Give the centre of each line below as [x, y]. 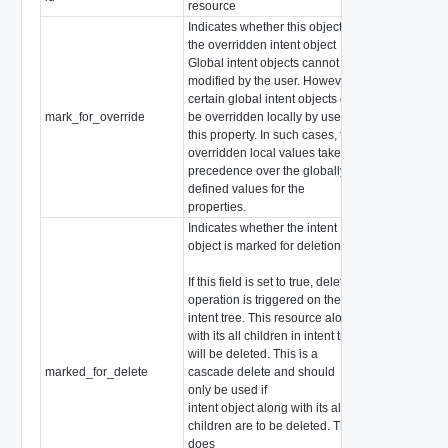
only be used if [227, 389]
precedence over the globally [266, 170]
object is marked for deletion [264, 245]
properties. [216, 206]
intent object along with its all [265, 407]
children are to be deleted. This [271, 425]
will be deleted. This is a [252, 353]
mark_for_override [94, 116]
